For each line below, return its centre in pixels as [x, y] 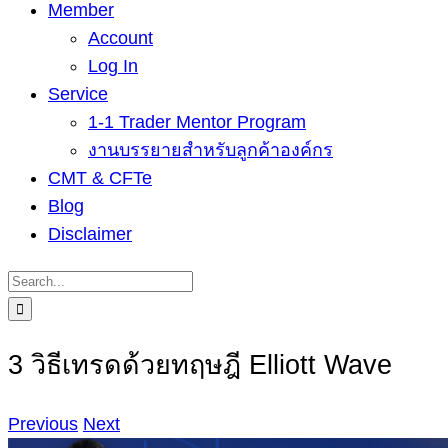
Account [120, 38]
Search [35, 279]
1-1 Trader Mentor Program [197, 122]
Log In [113, 66]
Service [78, 94]
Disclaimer [90, 234]
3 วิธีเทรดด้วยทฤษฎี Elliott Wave [200, 365]
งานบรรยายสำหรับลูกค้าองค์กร [210, 150]
